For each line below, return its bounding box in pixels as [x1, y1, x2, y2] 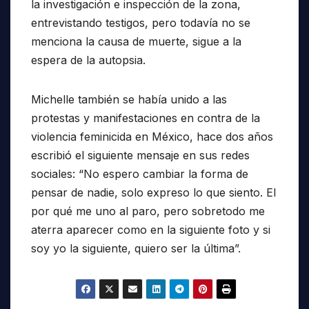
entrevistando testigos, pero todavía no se [31, 16, 250, 30]
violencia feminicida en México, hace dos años [31, 130, 273, 144]
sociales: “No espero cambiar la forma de [31, 167, 248, 181]
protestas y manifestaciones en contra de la [31, 111, 260, 126]
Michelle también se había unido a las [31, 92, 227, 107]
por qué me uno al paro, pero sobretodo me [31, 204, 265, 219]
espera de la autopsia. [31, 53, 146, 68]
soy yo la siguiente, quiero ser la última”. [31, 241, 241, 256]
